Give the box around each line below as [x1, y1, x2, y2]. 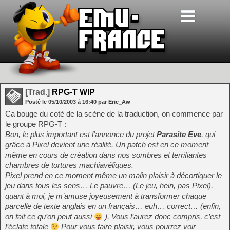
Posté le [25, 99, 48, 105]
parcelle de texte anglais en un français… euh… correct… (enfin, [5, 202, 221, 210]
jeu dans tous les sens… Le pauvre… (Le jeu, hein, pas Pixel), [5, 181, 213, 190]
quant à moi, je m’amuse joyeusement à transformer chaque [5, 191, 206, 200]
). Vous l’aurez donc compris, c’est [103, 212, 221, 221]
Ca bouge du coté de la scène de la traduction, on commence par [5, 109, 223, 118]
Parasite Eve [157, 130, 201, 139]
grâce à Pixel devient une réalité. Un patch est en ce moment [5, 140, 208, 149]
